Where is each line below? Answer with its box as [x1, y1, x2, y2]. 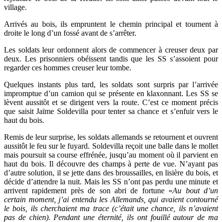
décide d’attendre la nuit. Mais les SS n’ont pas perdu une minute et [4, 177, 218, 186]
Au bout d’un [172, 186, 219, 195]
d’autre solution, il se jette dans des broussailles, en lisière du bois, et [4, 168, 218, 177]
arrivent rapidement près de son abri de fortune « [4, 186, 173, 195]
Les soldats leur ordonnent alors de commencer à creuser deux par [4, 46, 218, 54]
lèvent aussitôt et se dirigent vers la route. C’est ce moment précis [4, 98, 218, 107]
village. [4, 3, 27, 11]
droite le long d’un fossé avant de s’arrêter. [4, 29, 136, 37]
